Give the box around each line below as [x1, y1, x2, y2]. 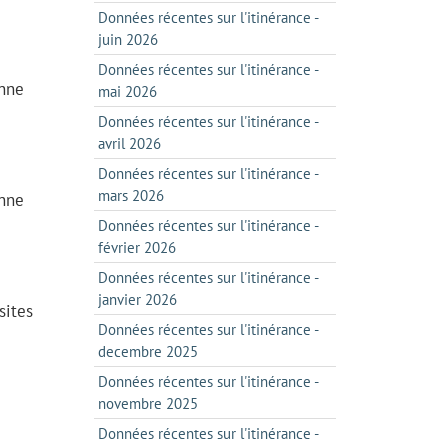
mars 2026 [97, 186, 164, 205]
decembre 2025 [97, 342, 198, 361]
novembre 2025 [97, 394, 198, 413]
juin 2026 [97, 30, 158, 49]
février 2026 [97, 238, 176, 257]
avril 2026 [97, 134, 161, 153]
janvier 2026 [97, 290, 177, 309]
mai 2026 [97, 82, 157, 101]
